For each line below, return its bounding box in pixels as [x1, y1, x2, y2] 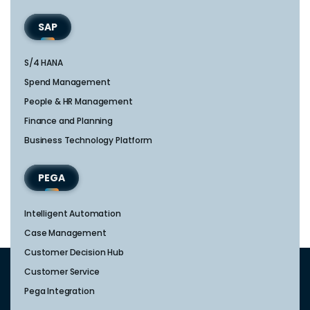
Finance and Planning [24, 114, 113, 127]
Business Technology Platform [24, 134, 152, 146]
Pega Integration [24, 284, 95, 297]
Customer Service [24, 265, 100, 277]
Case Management [24, 226, 107, 239]
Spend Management [24, 75, 111, 88]
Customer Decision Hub [24, 246, 124, 258]
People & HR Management [24, 95, 133, 107]
